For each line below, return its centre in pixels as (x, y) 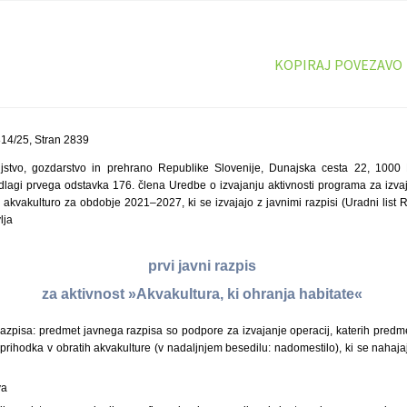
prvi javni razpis (203, 266)
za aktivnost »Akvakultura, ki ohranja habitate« (203, 294)
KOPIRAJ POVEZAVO (338, 65)
